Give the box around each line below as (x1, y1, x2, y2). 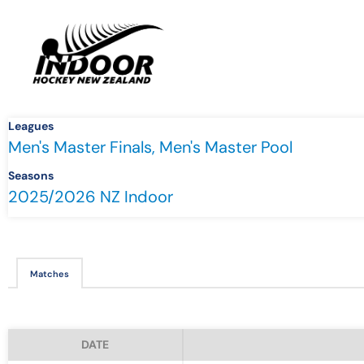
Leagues (8, 119, 54, 134)
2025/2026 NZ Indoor (8, 186, 173, 208)
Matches (30, 268, 69, 280)
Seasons (8, 168, 54, 184)
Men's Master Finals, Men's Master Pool (8, 136, 292, 158)
